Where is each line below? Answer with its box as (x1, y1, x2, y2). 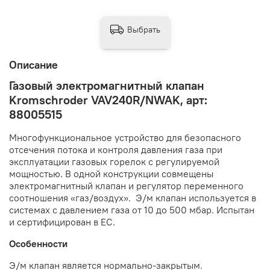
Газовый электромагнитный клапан (9, 78, 204, 93)
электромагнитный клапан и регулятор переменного (9, 180, 243, 192)
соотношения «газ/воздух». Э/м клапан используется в (9, 192, 256, 204)
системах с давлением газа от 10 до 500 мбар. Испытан (9, 204, 254, 216)
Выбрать (127, 24, 160, 35)
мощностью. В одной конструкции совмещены (9, 168, 213, 180)
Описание (9, 57, 58, 72)
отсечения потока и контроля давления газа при (9, 143, 222, 156)
